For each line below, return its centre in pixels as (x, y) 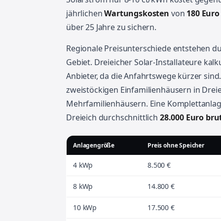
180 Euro (203, 13)
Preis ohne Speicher (176, 145)
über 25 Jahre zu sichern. (111, 27)
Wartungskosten (137, 13)
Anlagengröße (94, 145)
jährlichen (85, 13)
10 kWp (85, 207)
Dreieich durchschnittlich (113, 117)
